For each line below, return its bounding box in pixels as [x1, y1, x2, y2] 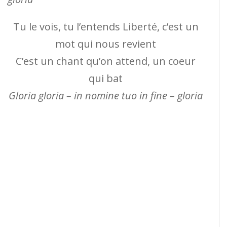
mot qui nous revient [55, 37, 156, 51]
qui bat [89, 71, 123, 86]
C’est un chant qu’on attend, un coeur [16, 54, 196, 68]
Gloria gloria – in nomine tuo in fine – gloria [9, 89, 203, 103]
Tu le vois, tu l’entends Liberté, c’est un [13, 20, 199, 34]
